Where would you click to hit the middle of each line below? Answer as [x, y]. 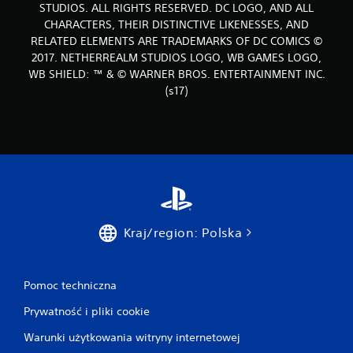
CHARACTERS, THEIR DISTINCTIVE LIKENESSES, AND [176, 24]
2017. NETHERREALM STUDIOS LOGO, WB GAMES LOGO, [176, 58]
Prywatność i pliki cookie [87, 311]
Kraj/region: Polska [183, 232]
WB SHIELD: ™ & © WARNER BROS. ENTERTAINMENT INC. [176, 74]
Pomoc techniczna [70, 285]
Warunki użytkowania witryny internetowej [132, 337]
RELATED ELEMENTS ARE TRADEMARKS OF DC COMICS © [176, 41]
